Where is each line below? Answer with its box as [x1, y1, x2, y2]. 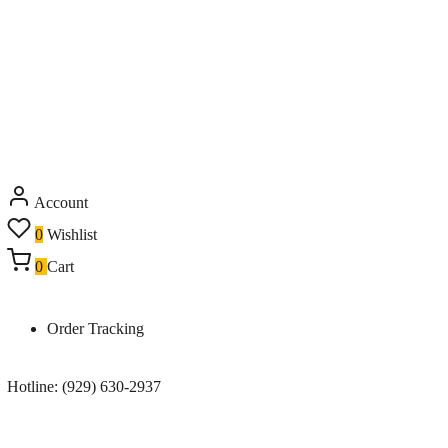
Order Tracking [47, 320, 145, 337]
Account [34, 194, 89, 211]
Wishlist [47, 226, 98, 243]
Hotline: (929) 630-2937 [7, 378, 162, 395]
